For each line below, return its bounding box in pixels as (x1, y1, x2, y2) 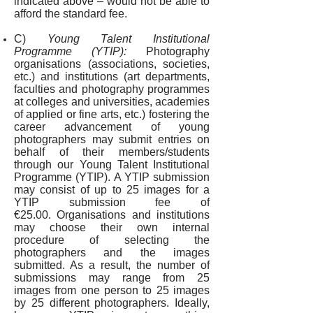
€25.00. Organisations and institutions (14, 209, 210, 221)
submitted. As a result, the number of (14, 259, 210, 271)
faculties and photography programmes (14, 83, 210, 95)
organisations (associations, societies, (14, 58, 210, 70)
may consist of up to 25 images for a (14, 184, 210, 196)
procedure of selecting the (14, 234, 210, 246)
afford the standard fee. (14, 8, 127, 20)
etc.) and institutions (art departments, (14, 71, 210, 82)
